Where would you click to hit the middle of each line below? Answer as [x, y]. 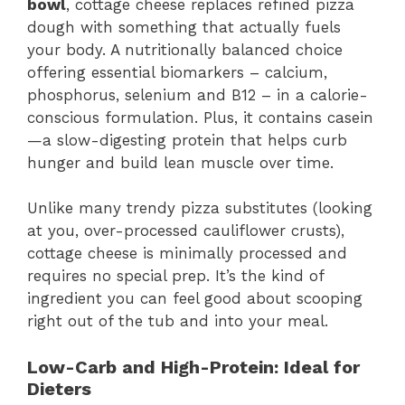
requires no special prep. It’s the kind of [175, 276]
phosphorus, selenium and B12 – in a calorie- [198, 94]
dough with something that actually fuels [184, 27]
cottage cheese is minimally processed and [187, 254]
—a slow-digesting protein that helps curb [187, 140]
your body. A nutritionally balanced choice [185, 49]
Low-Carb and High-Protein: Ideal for [193, 367]
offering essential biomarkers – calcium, [177, 72]
